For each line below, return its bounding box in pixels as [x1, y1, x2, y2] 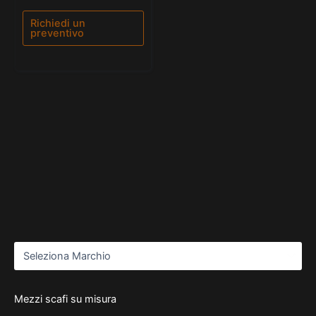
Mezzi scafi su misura [13, 292, 116, 305]
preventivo [30, 27, 85, 40]
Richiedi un [30, 17, 86, 30]
